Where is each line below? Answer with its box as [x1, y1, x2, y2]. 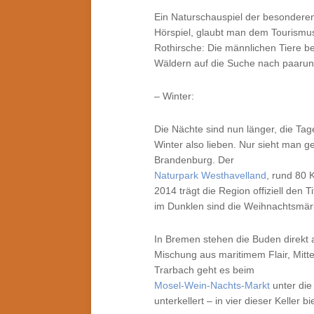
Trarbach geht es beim [154, 264, 254, 275]
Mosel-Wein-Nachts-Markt [154, 280, 270, 291]
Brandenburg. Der [154, 154, 234, 165]
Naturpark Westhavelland [154, 170, 266, 181]
